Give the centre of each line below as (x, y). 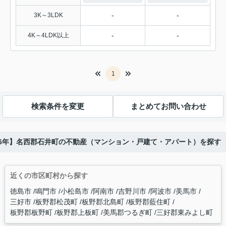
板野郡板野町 (32, 212)
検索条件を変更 (58, 106)
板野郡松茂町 (57, 202)
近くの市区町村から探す (49, 175)
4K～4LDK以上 (48, 35)
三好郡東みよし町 (184, 212)
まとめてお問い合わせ (168, 106)
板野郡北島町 (104, 202)
